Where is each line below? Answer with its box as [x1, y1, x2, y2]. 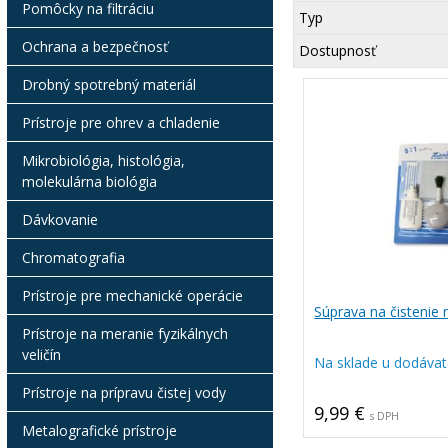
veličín [21, 345, 61, 364]
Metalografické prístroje [21, 421, 177, 440]
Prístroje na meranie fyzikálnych [21, 324, 228, 343]
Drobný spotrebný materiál [21, 75, 196, 94]
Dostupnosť [298, 41, 376, 60]
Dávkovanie [21, 210, 98, 229]
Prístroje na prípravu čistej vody [21, 383, 226, 402]
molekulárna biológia [21, 172, 157, 191]
